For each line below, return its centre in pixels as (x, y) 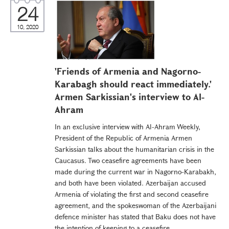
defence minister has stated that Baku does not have (135, 216)
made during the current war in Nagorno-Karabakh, (135, 171)
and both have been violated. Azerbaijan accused (130, 183)
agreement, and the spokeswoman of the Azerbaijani (135, 205)
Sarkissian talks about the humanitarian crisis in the (134, 149)
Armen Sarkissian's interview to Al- (130, 97)
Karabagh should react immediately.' (133, 84)
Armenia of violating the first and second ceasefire (132, 194)
